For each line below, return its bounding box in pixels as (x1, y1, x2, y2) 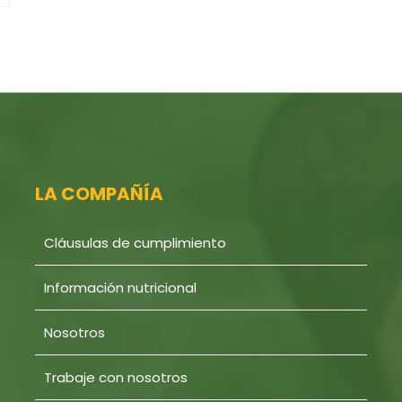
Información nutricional (43, 278, 197, 297)
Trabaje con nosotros (43, 368, 188, 387)
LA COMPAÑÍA (34, 181, 163, 206)
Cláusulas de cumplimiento (43, 233, 226, 252)
